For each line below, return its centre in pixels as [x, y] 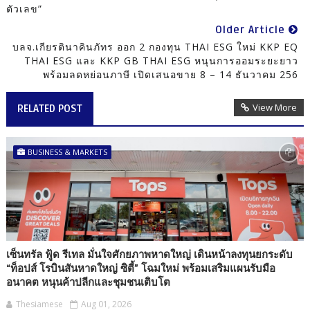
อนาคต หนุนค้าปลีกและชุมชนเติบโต [88, 283]
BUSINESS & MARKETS [67, 152]
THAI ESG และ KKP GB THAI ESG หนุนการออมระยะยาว [162, 61]
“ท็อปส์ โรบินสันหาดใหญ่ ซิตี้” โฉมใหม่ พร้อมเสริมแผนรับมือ [140, 269]
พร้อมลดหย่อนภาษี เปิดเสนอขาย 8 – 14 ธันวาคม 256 [171, 75]
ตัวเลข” [24, 9]
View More [275, 108]
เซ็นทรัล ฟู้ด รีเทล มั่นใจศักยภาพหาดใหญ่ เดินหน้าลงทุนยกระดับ [149, 255]
